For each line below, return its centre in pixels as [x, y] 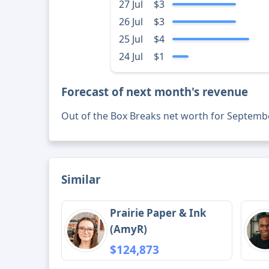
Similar [81, 180]
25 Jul [131, 39]
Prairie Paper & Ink [159, 213]
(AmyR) [129, 229]
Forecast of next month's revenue [155, 92]
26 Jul [131, 22]
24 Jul [131, 57]
